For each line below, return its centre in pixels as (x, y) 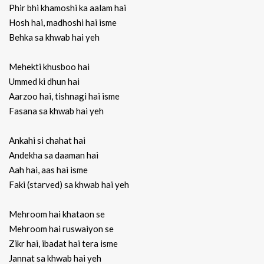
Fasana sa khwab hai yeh (56, 111)
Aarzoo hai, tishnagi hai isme (64, 96)
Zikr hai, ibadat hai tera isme (63, 244)
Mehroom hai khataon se (57, 214)
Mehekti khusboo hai (49, 67)
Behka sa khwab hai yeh (54, 37)
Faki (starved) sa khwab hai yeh (69, 185)
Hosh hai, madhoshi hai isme (63, 23)
